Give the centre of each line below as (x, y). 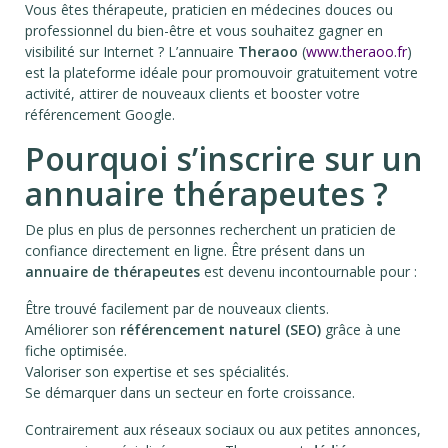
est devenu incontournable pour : (308, 272)
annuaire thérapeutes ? (206, 194)
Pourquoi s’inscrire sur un (224, 159)
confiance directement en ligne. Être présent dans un (195, 251)
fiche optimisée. (76, 351)
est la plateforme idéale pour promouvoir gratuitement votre (221, 73)
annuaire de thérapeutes (112, 272)
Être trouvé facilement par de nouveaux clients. (177, 309)
